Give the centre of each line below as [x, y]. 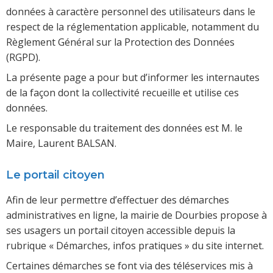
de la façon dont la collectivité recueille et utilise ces [122, 93]
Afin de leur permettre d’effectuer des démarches [118, 200]
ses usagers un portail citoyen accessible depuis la [121, 231]
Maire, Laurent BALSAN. [61, 144]
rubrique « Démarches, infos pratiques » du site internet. [135, 246]
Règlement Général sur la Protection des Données [120, 42]
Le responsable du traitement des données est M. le [124, 128]
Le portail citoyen [55, 175]
